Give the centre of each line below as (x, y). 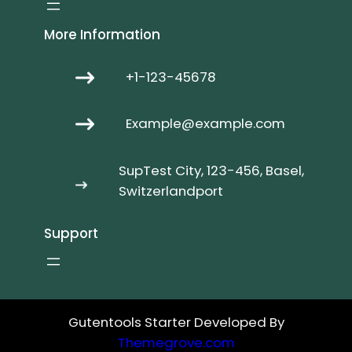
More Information (102, 35)
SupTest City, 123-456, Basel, (212, 171)
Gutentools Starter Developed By (176, 322)
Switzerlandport (171, 191)
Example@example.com (205, 124)
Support (71, 233)
